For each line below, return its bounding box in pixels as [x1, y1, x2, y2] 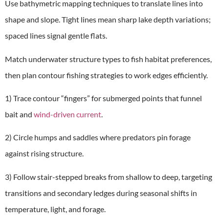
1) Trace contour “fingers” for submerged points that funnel [5, 93, 202, 103]
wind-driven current [34, 109, 101, 119]
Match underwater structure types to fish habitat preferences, [5, 54, 212, 64]
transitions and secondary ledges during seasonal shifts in [5, 188, 197, 197]
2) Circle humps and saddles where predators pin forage [5, 132, 191, 142]
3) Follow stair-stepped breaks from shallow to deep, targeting [5, 172, 212, 181]
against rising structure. [5, 149, 84, 158]
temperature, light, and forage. [5, 204, 106, 214]
